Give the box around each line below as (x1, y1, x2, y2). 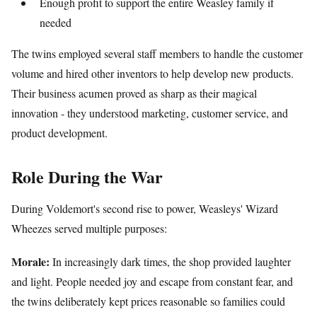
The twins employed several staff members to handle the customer (11, 45, 303, 61)
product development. (11, 125, 108, 140)
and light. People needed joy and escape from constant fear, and (11, 273, 293, 289)
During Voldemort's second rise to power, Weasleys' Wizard (11, 200, 278, 216)
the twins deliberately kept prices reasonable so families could (11, 293, 285, 309)
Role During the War (11, 163, 163, 189)
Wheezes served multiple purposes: (11, 220, 167, 236)
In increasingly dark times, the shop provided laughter (50, 253, 291, 269)
